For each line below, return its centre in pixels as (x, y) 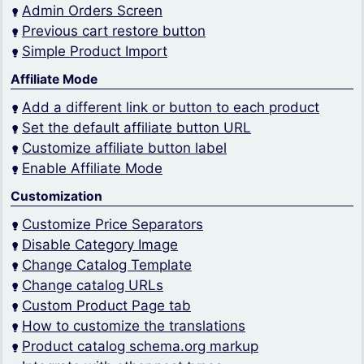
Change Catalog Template (107, 265)
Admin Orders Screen (92, 11)
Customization (56, 197)
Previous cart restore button (114, 31)
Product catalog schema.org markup (140, 347)
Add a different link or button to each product (171, 108)
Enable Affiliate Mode (92, 169)
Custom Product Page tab (106, 306)
